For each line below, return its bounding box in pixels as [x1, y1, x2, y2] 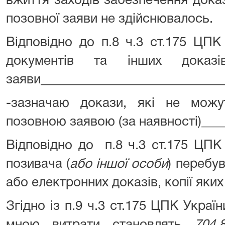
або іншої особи [70, 158, 168, 170]
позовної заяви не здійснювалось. [6, 13, 213, 25]
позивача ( [6, 158, 70, 170]
